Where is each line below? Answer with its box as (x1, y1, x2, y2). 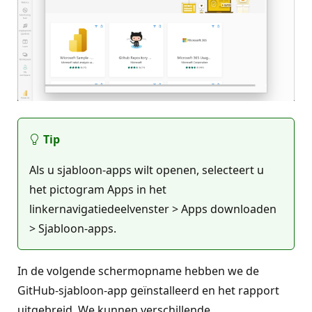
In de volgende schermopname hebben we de (17, 263, 259, 279)
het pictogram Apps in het (29, 182, 166, 198)
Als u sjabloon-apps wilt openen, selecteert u (29, 162, 264, 178)
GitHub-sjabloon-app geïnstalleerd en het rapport (17, 283, 279, 299)
